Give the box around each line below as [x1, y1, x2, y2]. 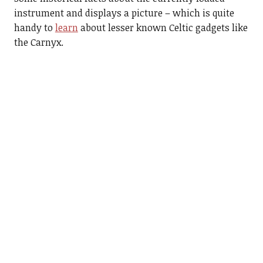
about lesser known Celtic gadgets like [77, 21, 248, 35]
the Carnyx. [14, 36, 63, 49]
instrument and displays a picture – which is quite [14, 6, 234, 20]
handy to [14, 21, 55, 35]
